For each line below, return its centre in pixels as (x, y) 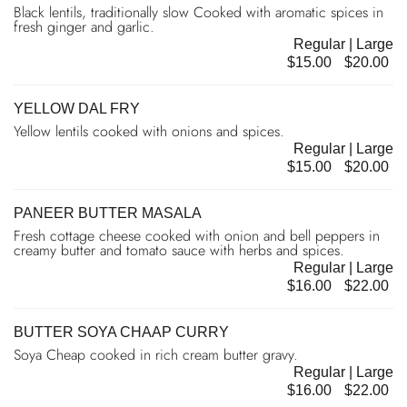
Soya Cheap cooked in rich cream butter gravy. (156, 354)
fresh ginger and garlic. (84, 26)
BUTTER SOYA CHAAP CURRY (121, 332)
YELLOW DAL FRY (77, 108)
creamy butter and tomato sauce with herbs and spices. (179, 250)
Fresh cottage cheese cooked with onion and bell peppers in (197, 235)
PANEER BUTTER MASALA (108, 213)
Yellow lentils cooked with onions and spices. (149, 131)
